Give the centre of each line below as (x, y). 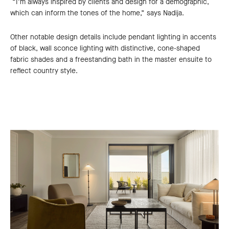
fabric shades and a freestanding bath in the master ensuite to (111, 59)
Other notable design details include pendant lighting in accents (113, 37)
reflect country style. (44, 71)
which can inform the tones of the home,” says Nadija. (97, 13)
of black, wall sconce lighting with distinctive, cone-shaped (105, 48)
